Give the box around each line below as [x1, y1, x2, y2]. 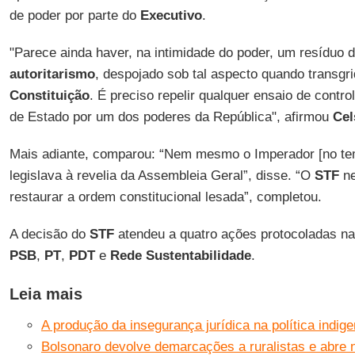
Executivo [139, 8, 202, 23]
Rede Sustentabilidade [109, 248, 251, 263]
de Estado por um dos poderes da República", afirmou [9, 109, 333, 124]
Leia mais [9, 285, 82, 303]
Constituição [9, 88, 90, 103]
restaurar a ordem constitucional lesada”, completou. [9, 189, 322, 204]
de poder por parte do [9, 8, 140, 23]
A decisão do [9, 227, 90, 242]
